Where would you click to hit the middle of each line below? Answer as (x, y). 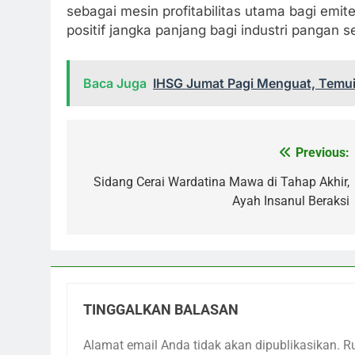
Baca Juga (115, 83)
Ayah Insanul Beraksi (291, 200)
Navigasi (118, 157)
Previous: (323, 152)
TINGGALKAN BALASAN (161, 309)
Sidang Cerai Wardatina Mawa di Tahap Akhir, (221, 181)
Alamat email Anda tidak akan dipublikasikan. (212, 345)
